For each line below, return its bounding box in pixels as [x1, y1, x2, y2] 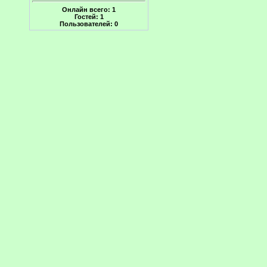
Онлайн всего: [62, 5, 112, 13]
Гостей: [74, 13, 100, 20]
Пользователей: [60, 20, 114, 27]
